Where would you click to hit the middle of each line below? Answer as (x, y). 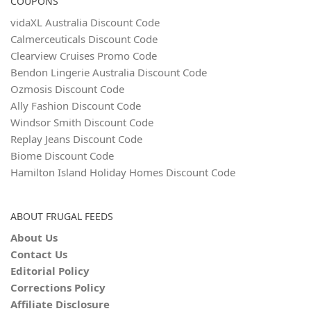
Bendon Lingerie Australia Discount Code (109, 72)
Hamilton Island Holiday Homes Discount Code (123, 172)
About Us (34, 237)
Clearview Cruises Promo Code (84, 56)
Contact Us (39, 254)
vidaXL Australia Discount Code (85, 22)
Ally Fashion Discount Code (76, 106)
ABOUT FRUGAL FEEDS (62, 216)
